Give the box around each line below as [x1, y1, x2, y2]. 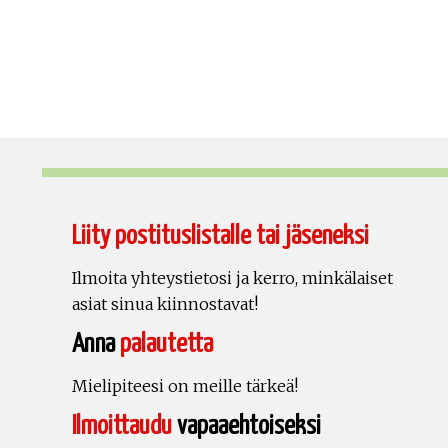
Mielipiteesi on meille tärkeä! [72, 376, 298, 397]
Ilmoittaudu [72, 413, 172, 441]
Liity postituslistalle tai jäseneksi [72, 223, 369, 251]
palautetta [120, 331, 213, 359]
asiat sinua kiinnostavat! [72, 294, 258, 315]
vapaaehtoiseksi [172, 413, 321, 441]
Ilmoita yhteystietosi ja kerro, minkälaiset [72, 268, 393, 289]
